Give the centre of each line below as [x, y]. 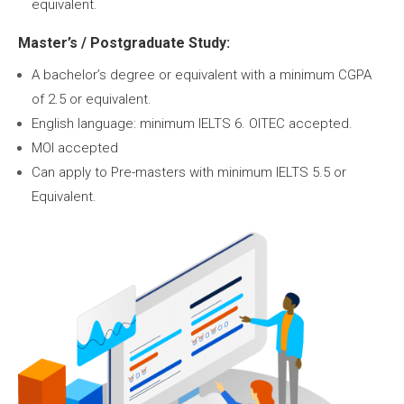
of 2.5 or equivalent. [92, 99]
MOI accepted [75, 147]
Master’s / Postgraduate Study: [124, 42]
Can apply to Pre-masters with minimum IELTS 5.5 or [189, 172]
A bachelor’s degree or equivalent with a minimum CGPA [202, 74]
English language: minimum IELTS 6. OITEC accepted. [192, 123]
